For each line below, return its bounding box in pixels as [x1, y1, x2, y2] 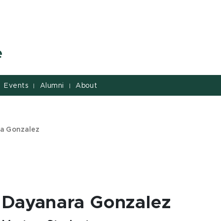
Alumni [39, 82, 64, 89]
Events [4, 82, 29, 89]
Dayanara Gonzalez [1, 194, 171, 212]
